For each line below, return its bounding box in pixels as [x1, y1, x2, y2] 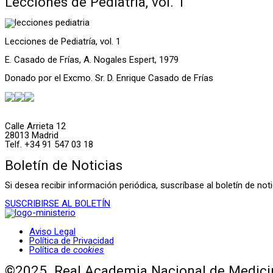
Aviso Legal [29, 226, 76, 238]
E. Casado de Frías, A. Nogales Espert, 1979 [5, 54, 179, 66]
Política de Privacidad [29, 235, 114, 247]
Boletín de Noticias [5, 157, 122, 173]
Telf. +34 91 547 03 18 [5, 139, 93, 151]
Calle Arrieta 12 [5, 121, 66, 132]
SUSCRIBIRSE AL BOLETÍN [5, 198, 110, 210]
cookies [73, 244, 104, 256]
